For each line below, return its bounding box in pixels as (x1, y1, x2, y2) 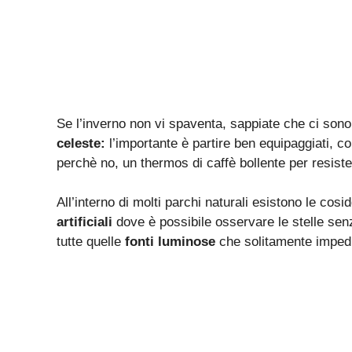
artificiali (57, 214, 116, 230)
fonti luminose (125, 234, 215, 250)
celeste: (57, 135, 105, 151)
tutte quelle (57, 234, 125, 250)
